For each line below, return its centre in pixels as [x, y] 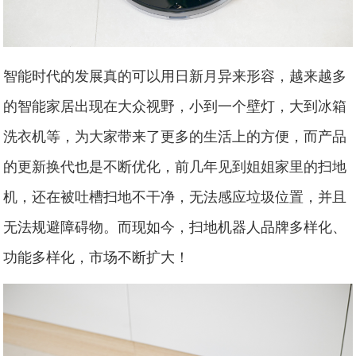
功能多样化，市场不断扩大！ [97, 255]
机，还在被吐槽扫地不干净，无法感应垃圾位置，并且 [175, 195]
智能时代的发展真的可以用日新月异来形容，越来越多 [175, 74]
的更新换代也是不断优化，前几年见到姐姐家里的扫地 [175, 165]
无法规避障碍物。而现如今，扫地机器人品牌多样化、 [175, 225]
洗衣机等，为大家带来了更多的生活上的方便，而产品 [175, 135]
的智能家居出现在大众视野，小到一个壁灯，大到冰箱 [175, 104]
